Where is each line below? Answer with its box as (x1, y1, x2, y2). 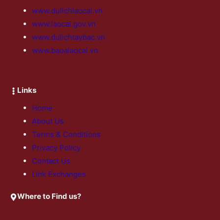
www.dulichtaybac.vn (32, 32, 105, 42)
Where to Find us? (17, 191, 81, 201)
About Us (32, 116, 64, 126)
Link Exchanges (32, 169, 86, 179)
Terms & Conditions (32, 130, 101, 139)
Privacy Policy (32, 143, 81, 153)
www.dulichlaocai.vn (32, 6, 103, 16)
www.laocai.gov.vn (32, 19, 96, 29)
